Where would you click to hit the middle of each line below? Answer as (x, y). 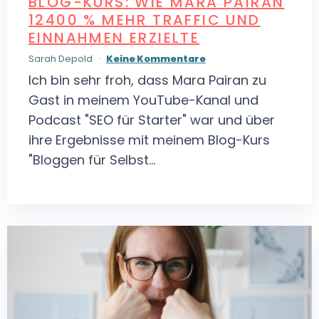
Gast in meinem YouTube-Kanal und (143, 100)
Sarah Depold (62, 59)
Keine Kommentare (156, 59)
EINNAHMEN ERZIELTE (114, 37)
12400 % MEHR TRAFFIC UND (145, 20)
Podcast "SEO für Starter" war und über (152, 120)
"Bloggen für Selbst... (92, 160)
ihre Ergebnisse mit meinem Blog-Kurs (149, 140)
